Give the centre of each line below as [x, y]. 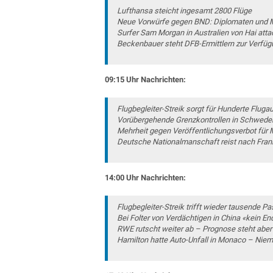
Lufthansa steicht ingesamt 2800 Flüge [184, 11]
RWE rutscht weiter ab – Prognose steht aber [194, 229]
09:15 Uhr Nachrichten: [145, 80]
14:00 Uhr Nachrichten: [145, 178]
